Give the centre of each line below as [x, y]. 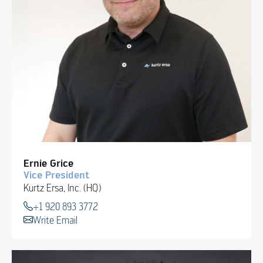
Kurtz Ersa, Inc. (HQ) [62, 187]
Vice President [56, 175]
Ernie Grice [48, 163]
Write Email [55, 220]
